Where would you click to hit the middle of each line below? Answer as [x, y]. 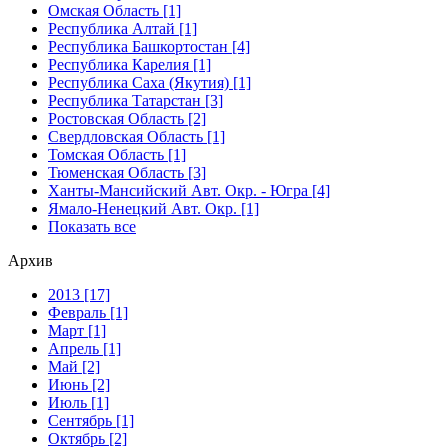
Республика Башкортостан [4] [149, 46]
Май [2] [74, 366]
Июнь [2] [79, 384]
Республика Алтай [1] [122, 28]
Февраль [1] [88, 312]
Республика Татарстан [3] [135, 100]
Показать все [92, 226]
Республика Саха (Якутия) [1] [149, 82]
